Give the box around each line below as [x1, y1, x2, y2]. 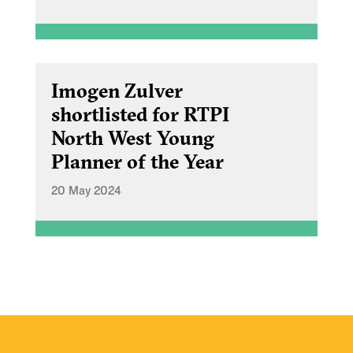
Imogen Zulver [51, 78, 183, 104]
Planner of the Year [51, 149, 224, 175]
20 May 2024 [51, 184, 121, 198]
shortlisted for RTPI [51, 102, 229, 128]
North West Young [51, 125, 214, 151]
